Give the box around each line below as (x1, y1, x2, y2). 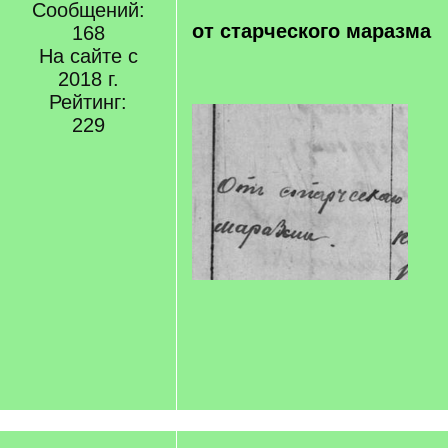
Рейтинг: (49, 91, 127, 113)
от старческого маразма (192, 20, 431, 42)
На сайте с (38, 45, 138, 67)
